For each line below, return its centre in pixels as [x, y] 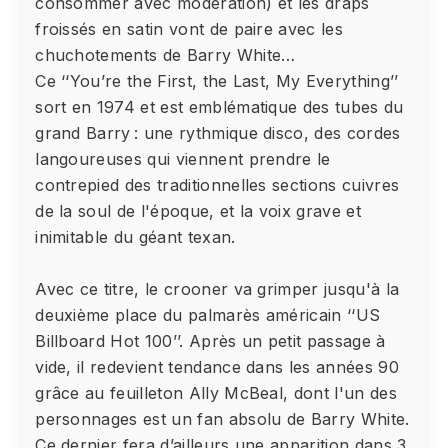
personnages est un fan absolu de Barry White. [222, 419]
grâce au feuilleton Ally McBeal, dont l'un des [216, 393]
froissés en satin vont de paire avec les [189, 29]
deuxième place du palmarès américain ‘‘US [208, 315]
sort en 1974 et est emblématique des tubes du [219, 107]
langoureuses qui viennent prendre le [183, 159]
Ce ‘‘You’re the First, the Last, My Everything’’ [217, 81]
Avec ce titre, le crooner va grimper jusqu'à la [217, 289]
